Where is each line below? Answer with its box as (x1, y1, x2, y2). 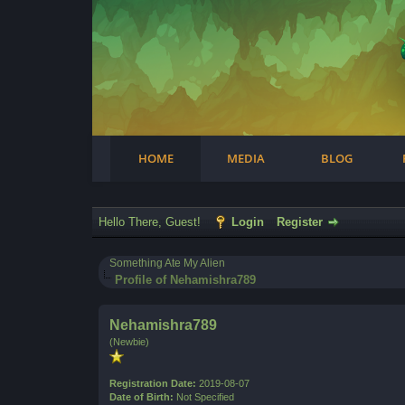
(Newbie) (109, 336, 150, 347)
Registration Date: (109, 378, 197, 389)
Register (277, 215, 323, 229)
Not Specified (174, 391, 238, 402)
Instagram (184, 33, 240, 49)
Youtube (147, 33, 193, 49)
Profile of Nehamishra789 (115, 273, 257, 287)
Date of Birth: (109, 391, 174, 402)
